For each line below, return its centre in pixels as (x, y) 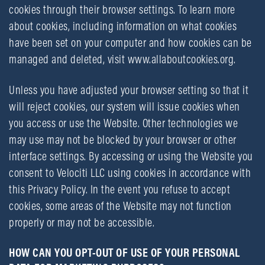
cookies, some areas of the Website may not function (120, 206)
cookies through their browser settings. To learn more (122, 9)
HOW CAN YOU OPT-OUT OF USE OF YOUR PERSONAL (125, 252)
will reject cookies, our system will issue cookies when (125, 106)
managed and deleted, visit (68, 59)
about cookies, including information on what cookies (123, 26)
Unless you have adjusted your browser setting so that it (129, 90)
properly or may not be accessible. (82, 222)
